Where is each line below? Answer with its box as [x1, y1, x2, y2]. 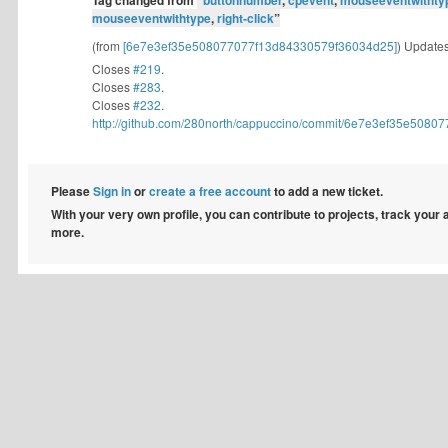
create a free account [149, 182, 271, 200]
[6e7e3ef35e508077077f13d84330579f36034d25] [123, 37, 397, 54]
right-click [217, 9, 274, 27]
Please [51, 182, 93, 200]
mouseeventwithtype [92, 9, 211, 27]
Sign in [93, 182, 131, 200]
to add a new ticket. [271, 182, 383, 200]
